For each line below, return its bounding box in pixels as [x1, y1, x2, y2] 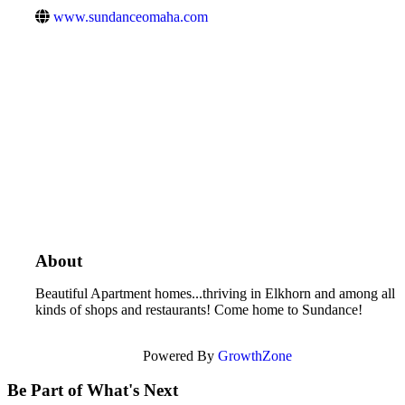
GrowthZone [217, 347, 292, 363]
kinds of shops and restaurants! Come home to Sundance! [35, 301, 366, 317]
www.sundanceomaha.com [53, 8, 208, 24]
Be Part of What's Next [7, 381, 178, 400]
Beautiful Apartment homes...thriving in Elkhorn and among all [35, 285, 395, 301]
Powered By [142, 347, 218, 363]
